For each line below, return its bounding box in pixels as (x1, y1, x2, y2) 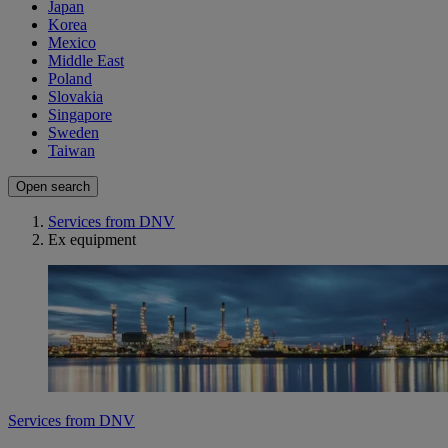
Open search (16, 179, 90, 195)
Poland (48, 70, 92, 88)
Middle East (48, 52, 124, 70)
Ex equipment (48, 231, 136, 249)
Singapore (48, 106, 112, 124)
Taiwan (48, 142, 95, 160)
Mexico (48, 34, 96, 52)
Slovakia (48, 88, 103, 106)
